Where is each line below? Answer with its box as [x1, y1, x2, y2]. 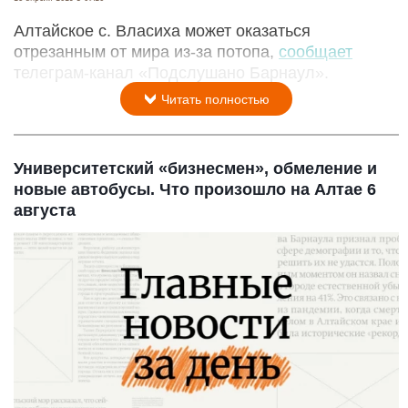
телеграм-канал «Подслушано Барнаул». [14, 63, 329, 82]
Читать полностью [158, 91, 270, 107]
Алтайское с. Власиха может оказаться [14, 21, 311, 40]
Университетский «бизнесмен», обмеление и [14, 158, 377, 178]
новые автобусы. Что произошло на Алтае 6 [14, 179, 376, 199]
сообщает [279, 42, 352, 61]
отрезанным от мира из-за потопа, [14, 42, 279, 61]
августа [14, 200, 76, 219]
